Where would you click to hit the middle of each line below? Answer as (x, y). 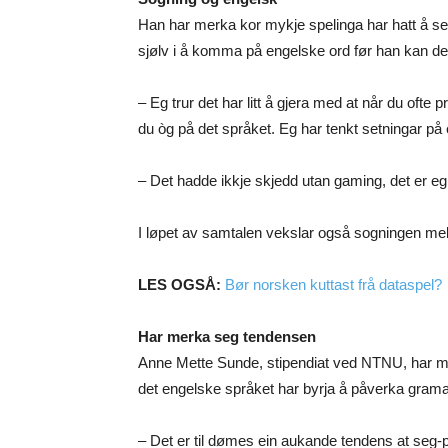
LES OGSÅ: (181, 285)
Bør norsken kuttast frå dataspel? (333, 285)
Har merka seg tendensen (227, 337)
